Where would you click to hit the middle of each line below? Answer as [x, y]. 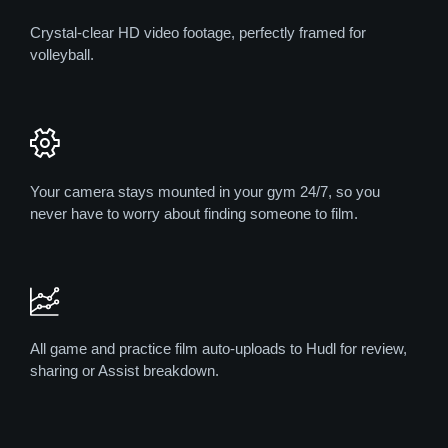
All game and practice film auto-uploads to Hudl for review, [218, 349]
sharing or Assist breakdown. [124, 371]
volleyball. [62, 55]
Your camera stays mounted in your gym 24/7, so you [205, 191]
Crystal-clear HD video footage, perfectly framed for [198, 33]
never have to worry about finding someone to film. [194, 213]
